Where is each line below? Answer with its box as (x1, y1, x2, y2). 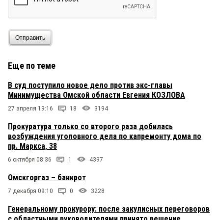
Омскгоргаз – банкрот (8, 173, 86, 183)
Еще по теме (8, 60, 55, 71)
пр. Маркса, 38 (8, 141, 57, 151)
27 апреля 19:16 (8, 105, 53, 112)
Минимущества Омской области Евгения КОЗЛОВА (8, 90, 185, 100)
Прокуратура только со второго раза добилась (8, 122, 173, 132)
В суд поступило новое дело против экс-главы (8, 81, 172, 90)
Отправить (15, 34, 45, 41)
